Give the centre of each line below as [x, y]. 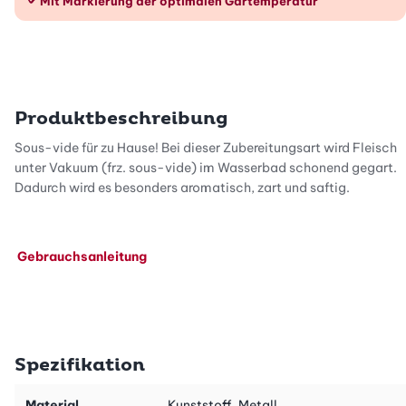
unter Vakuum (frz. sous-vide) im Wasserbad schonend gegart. [206, 167]
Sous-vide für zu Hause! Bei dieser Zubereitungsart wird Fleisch [206, 147]
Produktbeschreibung [121, 118]
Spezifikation [80, 365]
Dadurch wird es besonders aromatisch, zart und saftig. [182, 187]
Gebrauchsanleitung [81, 256]
